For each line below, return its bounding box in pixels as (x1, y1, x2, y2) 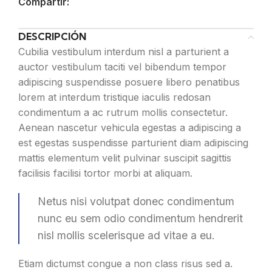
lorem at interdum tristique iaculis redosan (18, 91, 211, 104)
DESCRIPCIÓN (18, 30, 86, 43)
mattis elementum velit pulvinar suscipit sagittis (18, 152, 231, 165)
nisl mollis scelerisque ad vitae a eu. (38, 229, 215, 242)
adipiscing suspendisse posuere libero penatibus (18, 76, 240, 89)
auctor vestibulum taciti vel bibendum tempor (18, 61, 226, 73)
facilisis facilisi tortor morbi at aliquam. (18, 167, 192, 180)
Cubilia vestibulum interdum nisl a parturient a (18, 46, 229, 58)
